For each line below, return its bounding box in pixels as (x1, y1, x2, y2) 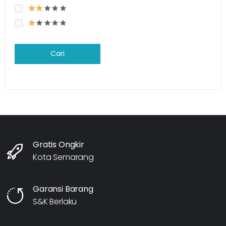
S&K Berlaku (33, 195, 77, 207)
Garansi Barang (33, 183, 93, 195)
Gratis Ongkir (33, 138, 84, 150)
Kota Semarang (33, 151, 94, 163)
